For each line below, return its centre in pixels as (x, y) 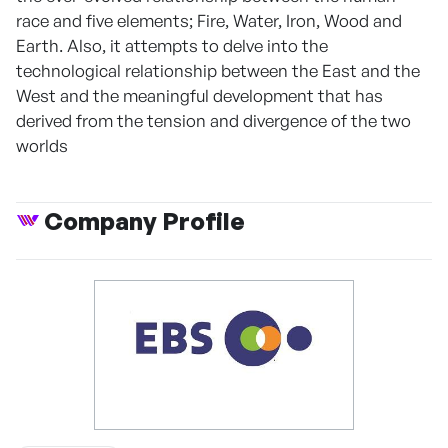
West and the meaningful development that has (199, 96)
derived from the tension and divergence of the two (213, 121)
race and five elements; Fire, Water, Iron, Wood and (209, 21)
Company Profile (144, 221)
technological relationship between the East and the (218, 71)
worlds (42, 146)
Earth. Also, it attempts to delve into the (172, 46)
